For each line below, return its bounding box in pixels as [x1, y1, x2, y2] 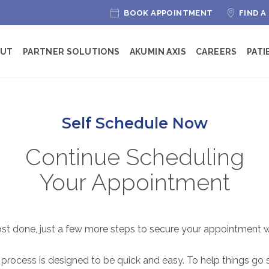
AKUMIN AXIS [129, 46, 186, 56]
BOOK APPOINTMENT [124, 8, 213, 17]
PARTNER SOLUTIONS [22, 46, 120, 56]
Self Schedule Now [61, 114, 208, 132]
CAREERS [195, 46, 237, 56]
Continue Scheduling [25, 143, 244, 171]
